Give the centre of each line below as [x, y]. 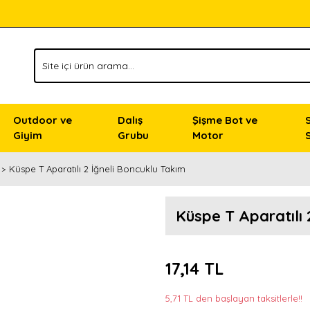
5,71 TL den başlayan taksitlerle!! [234, 298]
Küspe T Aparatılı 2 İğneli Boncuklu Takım [97, 169]
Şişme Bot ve [225, 120]
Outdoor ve [42, 120]
